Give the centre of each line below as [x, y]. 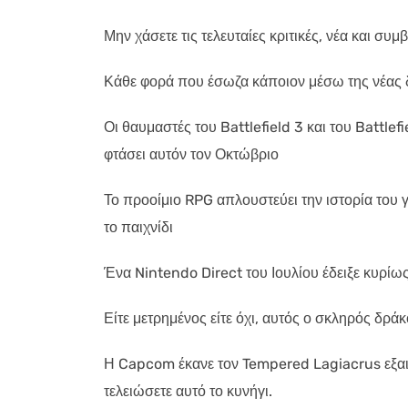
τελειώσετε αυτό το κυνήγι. [188, 392]
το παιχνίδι [138, 228]
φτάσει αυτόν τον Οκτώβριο [191, 155]
